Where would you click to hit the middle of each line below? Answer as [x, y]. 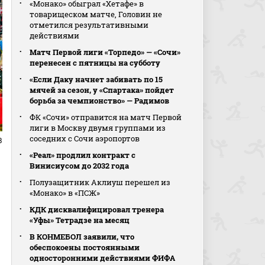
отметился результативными [89, 25]
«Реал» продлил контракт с [83, 155]
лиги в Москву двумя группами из [98, 128]
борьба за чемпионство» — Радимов [100, 101]
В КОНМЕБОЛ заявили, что [82, 237]
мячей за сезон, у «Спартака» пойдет [102, 90]
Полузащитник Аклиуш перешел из [100, 182]
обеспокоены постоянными [85, 247]
